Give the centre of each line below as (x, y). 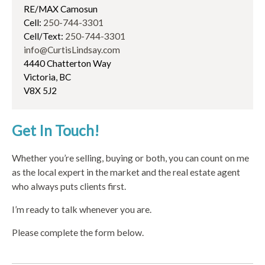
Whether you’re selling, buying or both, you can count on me (130, 158)
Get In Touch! (56, 130)
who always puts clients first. (69, 186)
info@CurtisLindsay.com (72, 50)
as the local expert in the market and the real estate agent (126, 172)
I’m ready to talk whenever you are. (82, 209)
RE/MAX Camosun (61, 9)
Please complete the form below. (78, 232)
